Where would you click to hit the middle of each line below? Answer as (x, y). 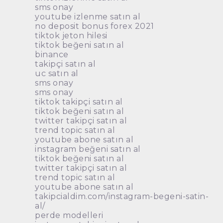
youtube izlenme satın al (88, 17)
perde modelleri (69, 216)
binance (52, 55)
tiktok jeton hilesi (71, 36)
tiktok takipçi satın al (79, 102)
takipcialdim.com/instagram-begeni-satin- (122, 197)
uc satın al (57, 74)
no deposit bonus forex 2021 (95, 26)
